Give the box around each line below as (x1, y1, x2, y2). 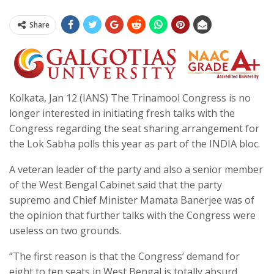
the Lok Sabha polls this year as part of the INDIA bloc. (9, 136, 260, 150)
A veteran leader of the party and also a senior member (9, 162, 263, 176)
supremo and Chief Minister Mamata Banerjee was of (9, 193, 254, 207)
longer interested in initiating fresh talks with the (9, 106, 235, 120)
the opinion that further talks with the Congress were (9, 208, 256, 222)
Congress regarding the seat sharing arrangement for (9, 121, 259, 135)
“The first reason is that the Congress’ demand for (9, 249, 240, 263)
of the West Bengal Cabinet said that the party (9, 177, 222, 191)
